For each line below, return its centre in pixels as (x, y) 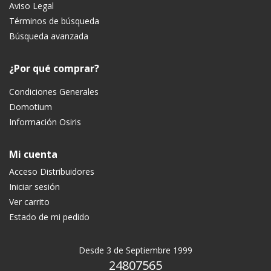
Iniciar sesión (34, 187)
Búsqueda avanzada (49, 36)
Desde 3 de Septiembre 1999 (135, 250)
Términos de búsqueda (54, 21)
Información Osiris (45, 122)
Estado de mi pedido (49, 217)
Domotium (31, 107)
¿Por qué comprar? (54, 69)
